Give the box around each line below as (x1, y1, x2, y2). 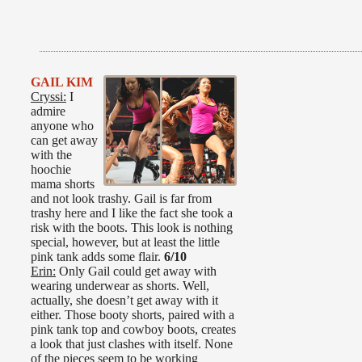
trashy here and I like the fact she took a (31, 206, 233, 221)
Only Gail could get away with (56, 264, 217, 279)
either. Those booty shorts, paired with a (31, 308, 234, 322)
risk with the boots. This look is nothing (31, 221, 233, 235)
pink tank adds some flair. (31, 250, 164, 264)
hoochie (31, 162, 71, 177)
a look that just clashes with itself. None (31, 337, 233, 351)
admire (31, 104, 65, 119)
